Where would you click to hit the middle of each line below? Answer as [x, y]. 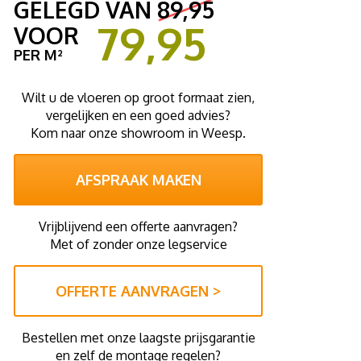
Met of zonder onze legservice [138, 244]
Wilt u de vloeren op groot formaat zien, [138, 98]
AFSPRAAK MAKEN [138, 180]
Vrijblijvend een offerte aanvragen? [138, 226]
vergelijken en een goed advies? [138, 115]
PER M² [38, 55]
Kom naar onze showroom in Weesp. [138, 133]
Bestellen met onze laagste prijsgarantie [138, 338]
